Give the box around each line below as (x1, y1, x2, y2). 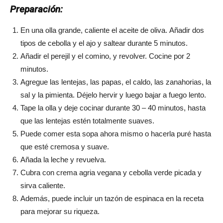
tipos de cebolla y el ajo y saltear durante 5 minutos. (20, 39, 188, 48)
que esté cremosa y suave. (20, 142, 109, 151)
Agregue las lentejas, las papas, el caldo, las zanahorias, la (20, 78, 211, 87)
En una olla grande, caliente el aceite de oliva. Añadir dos (20, 26, 204, 35)
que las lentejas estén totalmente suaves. (20, 116, 154, 125)
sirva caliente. (20, 181, 65, 190)
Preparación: (10, 3, 63, 15)
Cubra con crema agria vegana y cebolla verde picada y (20, 168, 202, 177)
